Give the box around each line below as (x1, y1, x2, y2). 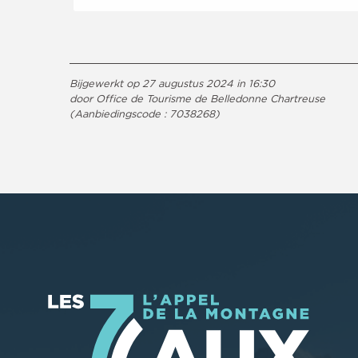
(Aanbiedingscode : (70, 107, 169, 119)
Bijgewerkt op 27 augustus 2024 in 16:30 (70, 77, 275, 89)
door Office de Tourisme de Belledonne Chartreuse (70, 92, 325, 104)
